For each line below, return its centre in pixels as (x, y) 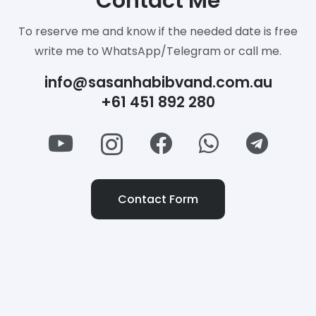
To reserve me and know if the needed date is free (158, 32)
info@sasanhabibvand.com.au (158, 83)
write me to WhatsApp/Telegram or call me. (158, 51)
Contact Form (158, 199)
